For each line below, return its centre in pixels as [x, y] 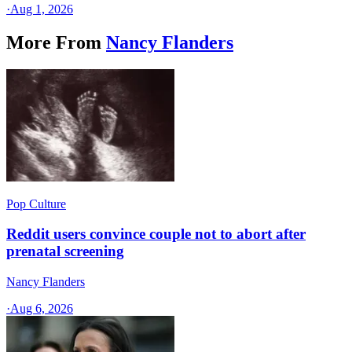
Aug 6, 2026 [42, 308]
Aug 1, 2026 [42, 9]
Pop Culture [36, 203]
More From [54, 42]
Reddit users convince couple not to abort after [156, 234]
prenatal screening [65, 251]
